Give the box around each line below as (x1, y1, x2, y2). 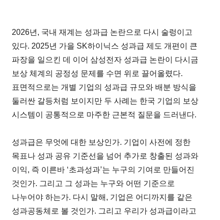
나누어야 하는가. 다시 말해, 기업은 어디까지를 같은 (12, 193, 193, 202)
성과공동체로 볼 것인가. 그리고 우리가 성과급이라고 (12, 207, 197, 216)
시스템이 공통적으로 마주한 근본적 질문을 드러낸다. (12, 110, 197, 119)
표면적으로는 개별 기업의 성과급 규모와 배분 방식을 (12, 83, 197, 92)
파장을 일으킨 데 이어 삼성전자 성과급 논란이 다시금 (12, 55, 199, 64)
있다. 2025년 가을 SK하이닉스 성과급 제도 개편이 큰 (12, 42, 198, 51)
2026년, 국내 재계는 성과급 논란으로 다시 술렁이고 (12, 28, 193, 37)
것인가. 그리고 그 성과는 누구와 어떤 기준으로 (12, 179, 175, 188)
